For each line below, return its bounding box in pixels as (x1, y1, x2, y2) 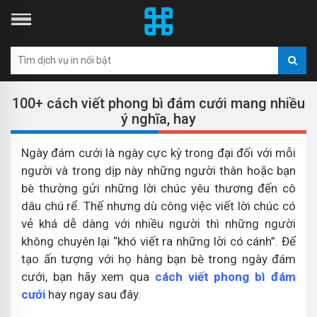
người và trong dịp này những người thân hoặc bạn (21, 163, 296, 178)
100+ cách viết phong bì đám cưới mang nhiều (12, 95, 305, 112)
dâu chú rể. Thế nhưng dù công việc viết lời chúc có (21, 199, 296, 213)
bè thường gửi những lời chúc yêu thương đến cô (21, 181, 296, 195)
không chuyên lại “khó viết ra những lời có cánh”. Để (21, 234, 296, 248)
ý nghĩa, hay (121, 110, 196, 127)
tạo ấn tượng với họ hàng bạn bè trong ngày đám (21, 252, 296, 266)
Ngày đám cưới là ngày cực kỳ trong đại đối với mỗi (21, 146, 296, 160)
